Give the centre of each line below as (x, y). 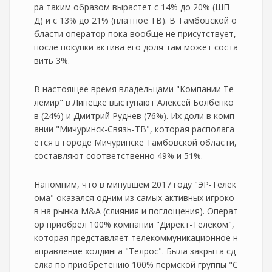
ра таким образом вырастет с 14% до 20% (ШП (132, 7)
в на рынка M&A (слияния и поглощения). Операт (136, 211)
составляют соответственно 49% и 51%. (118, 156)
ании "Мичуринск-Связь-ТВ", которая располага (134, 129)
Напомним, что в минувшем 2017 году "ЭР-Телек (135, 184)
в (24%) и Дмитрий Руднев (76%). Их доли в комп (134, 116)
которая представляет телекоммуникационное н (136, 238)
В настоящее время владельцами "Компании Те (134, 89)
